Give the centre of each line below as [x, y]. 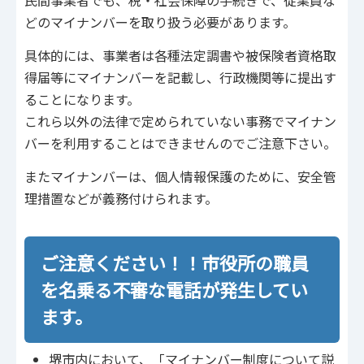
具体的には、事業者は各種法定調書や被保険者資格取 [180, 55]
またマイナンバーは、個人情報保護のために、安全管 [180, 176]
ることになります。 [82, 99]
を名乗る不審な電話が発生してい [174, 290]
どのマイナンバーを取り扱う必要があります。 [160, 22]
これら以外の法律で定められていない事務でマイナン [180, 121]
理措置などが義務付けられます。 [121, 198]
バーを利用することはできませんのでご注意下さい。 [180, 143]
